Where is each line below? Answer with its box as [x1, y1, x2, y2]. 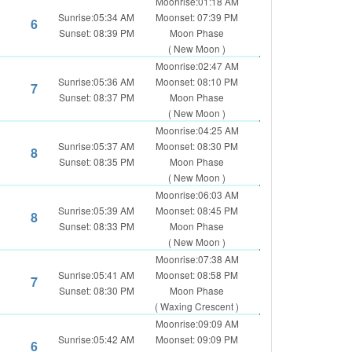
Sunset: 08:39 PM [58, 26, 134, 39]
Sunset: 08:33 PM [58, 219, 134, 233]
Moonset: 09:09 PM [156, 332, 238, 346]
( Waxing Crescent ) [155, 299, 239, 313]
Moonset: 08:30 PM [156, 139, 238, 152]
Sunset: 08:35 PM [58, 155, 134, 168]
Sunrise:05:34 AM [58, 10, 134, 24]
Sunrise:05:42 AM [58, 332, 134, 346]
